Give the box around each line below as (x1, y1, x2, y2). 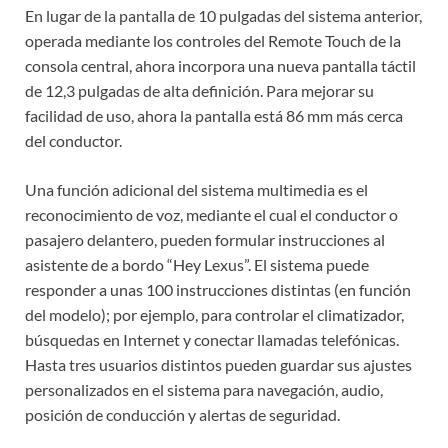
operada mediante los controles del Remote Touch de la (25, 31, 401, 51)
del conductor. (25, 131, 122, 151)
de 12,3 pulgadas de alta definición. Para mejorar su (25, 81, 374, 101)
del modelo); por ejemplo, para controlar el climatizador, (25, 305, 404, 325)
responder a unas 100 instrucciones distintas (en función (25, 280, 411, 300)
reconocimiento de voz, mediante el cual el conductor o (25, 205, 398, 225)
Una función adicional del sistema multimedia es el (25, 180, 368, 200)
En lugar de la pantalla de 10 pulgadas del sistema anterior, (25, 6, 422, 26)
